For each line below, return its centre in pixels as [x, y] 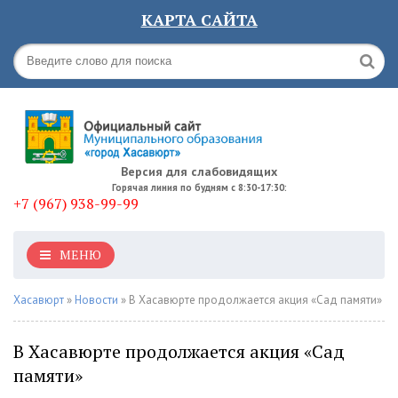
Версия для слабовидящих [199, 171]
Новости [96, 300]
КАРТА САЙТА [199, 20]
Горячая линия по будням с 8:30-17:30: [199, 187]
